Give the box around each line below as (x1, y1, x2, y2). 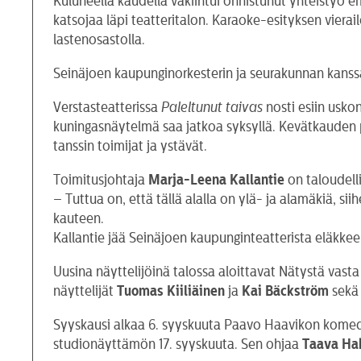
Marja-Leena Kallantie (148, 172, 285, 187)
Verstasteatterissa (53, 99, 162, 114)
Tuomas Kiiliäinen (117, 283, 226, 298)
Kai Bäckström (242, 283, 330, 298)
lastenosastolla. (53, 31, 146, 47)
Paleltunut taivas (161, 99, 263, 114)
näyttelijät (53, 283, 118, 298)
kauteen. (53, 210, 105, 226)
